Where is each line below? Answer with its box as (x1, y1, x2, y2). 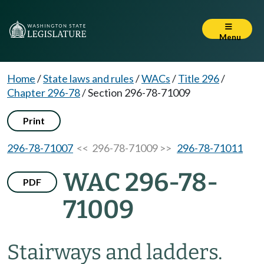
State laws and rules (43, 72, 134, 85)
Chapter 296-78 (7, 86, 80, 99)
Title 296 (178, 72, 219, 85)
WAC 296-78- (63, 167, 218, 197)
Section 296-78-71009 (88, 86, 190, 99)
